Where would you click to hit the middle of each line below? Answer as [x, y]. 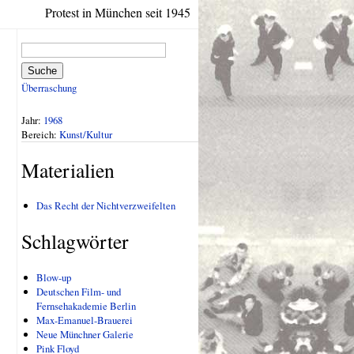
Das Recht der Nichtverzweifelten [106, 206]
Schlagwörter [75, 241]
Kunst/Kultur [86, 134]
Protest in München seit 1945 [118, 12]
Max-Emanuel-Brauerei [85, 320]
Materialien [68, 170]
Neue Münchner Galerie [85, 334]
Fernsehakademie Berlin [87, 305]
